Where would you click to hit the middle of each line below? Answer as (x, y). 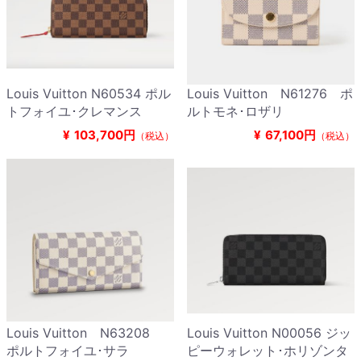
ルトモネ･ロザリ (235, 112)
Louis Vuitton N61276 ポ (270, 94)
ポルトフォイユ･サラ (68, 351)
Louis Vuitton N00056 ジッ (269, 333)
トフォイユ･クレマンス (74, 112)
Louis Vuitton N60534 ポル (89, 94)
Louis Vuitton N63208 (85, 333)
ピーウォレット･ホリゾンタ (268, 351)
